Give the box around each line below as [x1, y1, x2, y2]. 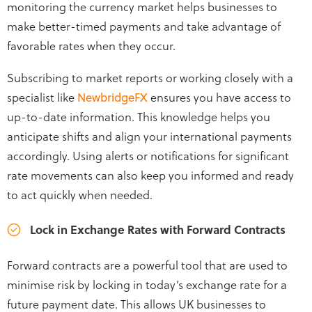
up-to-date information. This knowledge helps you [7, 107, 270, 125]
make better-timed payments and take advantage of [7, 17, 281, 34]
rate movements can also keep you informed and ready [7, 166, 294, 183]
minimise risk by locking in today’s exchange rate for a [7, 275, 287, 292]
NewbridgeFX [77, 88, 148, 105]
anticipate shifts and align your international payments [7, 127, 292, 144]
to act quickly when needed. [7, 185, 153, 203]
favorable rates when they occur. [7, 36, 178, 54]
